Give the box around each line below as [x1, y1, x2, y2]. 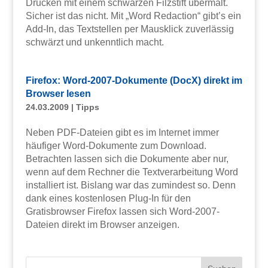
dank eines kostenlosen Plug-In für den [25, 193, 191, 203]
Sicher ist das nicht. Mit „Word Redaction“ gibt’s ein [25, 10, 241, 21]
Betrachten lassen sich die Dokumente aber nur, [25, 153, 229, 164]
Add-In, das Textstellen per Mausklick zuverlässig [25, 23, 234, 34]
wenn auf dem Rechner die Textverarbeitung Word [25, 166, 238, 177]
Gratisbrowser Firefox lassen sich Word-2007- [25, 206, 220, 217]
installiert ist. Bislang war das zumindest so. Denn [25, 179, 236, 190]
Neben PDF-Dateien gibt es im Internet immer [25, 127, 219, 138]
